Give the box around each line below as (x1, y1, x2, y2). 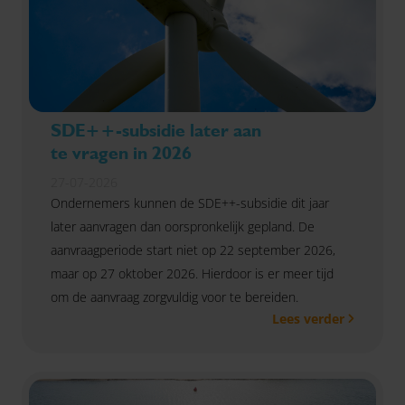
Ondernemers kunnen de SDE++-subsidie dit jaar (51, 194, 329, 212)
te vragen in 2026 (51, 142, 192, 164)
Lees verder (272, 310, 344, 327)
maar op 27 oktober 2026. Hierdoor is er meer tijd (51, 265, 334, 282)
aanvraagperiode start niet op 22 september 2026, (51, 241, 335, 259)
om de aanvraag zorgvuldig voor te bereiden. (51, 288, 298, 306)
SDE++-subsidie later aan (51, 119, 261, 141)
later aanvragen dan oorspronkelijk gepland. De (51, 218, 315, 235)
